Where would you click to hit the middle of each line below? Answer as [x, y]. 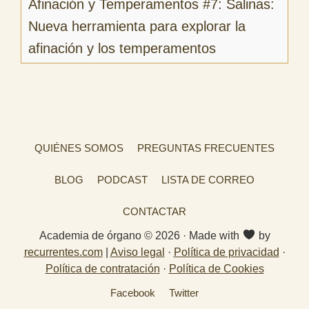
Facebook [133, 293]
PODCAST [122, 180]
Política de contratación [102, 269]
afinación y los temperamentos [122, 48]
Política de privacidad [226, 252]
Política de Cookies [216, 269]
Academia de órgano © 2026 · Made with [140, 236]
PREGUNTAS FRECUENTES [206, 148]
